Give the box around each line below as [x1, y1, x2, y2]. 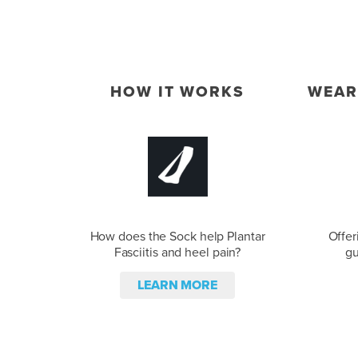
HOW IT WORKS [109, 82, 245, 101]
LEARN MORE [137, 276, 217, 293]
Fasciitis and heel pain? [113, 244, 241, 261]
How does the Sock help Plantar [89, 228, 265, 245]
